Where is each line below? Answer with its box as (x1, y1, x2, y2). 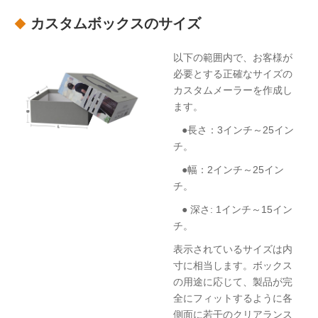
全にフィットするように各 (173, 292, 293, 305)
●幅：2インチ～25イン (173, 164, 285, 176)
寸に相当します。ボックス (173, 260, 293, 272)
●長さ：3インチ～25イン (173, 124, 295, 136)
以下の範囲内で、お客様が (173, 52, 293, 64)
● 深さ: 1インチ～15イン (173, 204, 293, 216)
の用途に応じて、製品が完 (173, 276, 293, 288)
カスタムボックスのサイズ (31, 16, 202, 32)
